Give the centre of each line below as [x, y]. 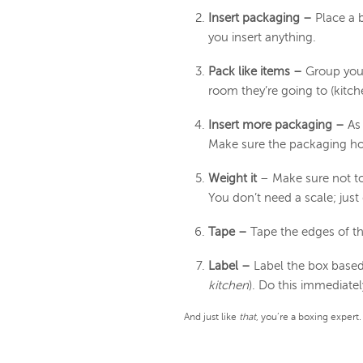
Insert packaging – [262, 18]
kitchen [228, 286]
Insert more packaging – [278, 125]
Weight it [233, 179]
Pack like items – [257, 72]
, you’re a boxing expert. [309, 317]
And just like [211, 317]
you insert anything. [262, 38]
